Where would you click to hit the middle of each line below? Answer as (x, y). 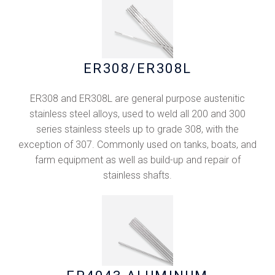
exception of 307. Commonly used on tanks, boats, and (137, 144)
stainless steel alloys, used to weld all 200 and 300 (137, 114)
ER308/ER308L (137, 68)
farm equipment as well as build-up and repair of (137, 160)
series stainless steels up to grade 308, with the (137, 129)
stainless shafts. (137, 175)
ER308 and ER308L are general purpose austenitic (137, 98)
